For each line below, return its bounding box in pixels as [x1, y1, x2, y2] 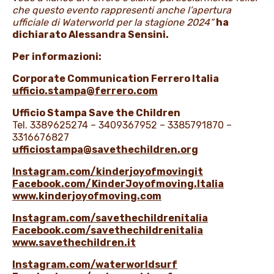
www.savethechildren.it [12, 236, 136, 248]
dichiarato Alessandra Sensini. [12, 28, 169, 40]
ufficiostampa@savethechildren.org [12, 143, 198, 155]
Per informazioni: [12, 50, 102, 62]
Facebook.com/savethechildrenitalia [12, 224, 203, 236]
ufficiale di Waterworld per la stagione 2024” [12, 16, 216, 28]
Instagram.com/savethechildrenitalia [12, 212, 208, 224]
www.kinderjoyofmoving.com [12, 190, 161, 202]
